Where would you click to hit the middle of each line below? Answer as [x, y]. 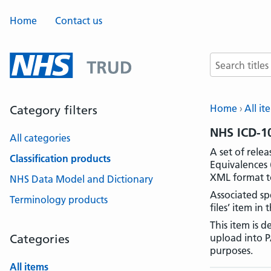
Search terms [238, 58]
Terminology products [59, 200]
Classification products [60, 158]
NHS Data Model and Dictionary [81, 179]
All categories [40, 138]
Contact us [79, 21]
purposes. [231, 250]
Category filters [54, 110]
